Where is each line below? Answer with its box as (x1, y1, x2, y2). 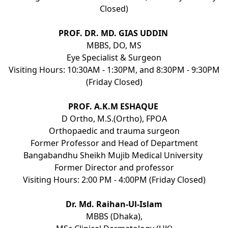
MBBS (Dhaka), (85, 210, 142, 222)
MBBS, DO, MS (87, 39, 141, 51)
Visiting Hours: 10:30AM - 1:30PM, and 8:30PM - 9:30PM (8, 64, 220, 75)
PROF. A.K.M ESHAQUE (68, 100, 160, 112)
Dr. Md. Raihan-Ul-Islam (66, 198, 162, 210)
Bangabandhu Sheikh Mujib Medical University (23, 149, 205, 161)
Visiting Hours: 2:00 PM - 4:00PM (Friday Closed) (22, 174, 206, 185)
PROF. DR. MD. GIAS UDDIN (58, 27, 170, 39)
